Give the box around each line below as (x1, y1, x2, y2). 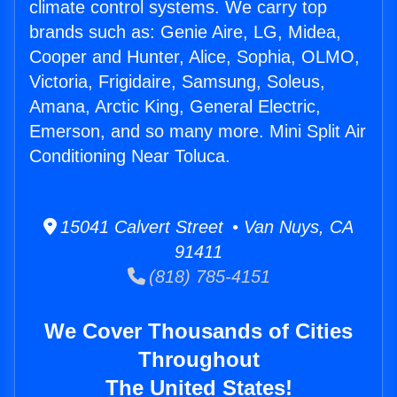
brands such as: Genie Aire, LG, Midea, (29, 22, 341, 43)
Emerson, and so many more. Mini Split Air (29, 121, 366, 142)
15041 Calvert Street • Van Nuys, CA (57, 217, 354, 237)
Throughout (137, 347, 260, 372)
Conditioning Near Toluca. (29, 146, 230, 167)
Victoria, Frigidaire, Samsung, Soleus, (29, 72, 325, 92)
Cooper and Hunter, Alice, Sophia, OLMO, (29, 47, 360, 67)
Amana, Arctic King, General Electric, (29, 97, 321, 117)
